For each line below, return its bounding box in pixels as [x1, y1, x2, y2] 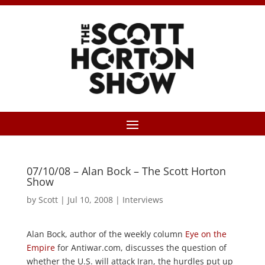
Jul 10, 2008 [67, 194, 113, 205]
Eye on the [185, 228, 227, 240]
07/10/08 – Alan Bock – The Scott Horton [26, 164, 226, 178]
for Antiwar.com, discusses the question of [54, 242, 227, 253]
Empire [26, 242, 55, 253]
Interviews [122, 194, 163, 205]
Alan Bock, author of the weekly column [26, 228, 185, 240]
